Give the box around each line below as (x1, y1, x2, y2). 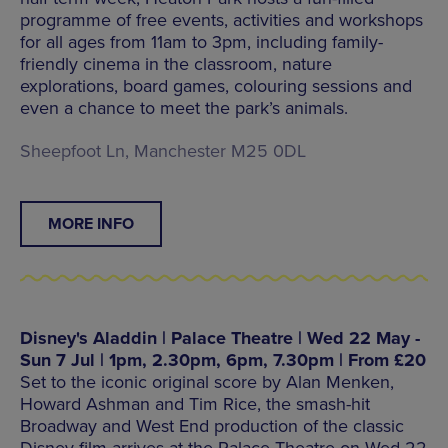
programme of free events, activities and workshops (20, 8, 423, 31)
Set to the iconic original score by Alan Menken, (20, 370, 394, 393)
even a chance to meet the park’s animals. (20, 96, 348, 119)
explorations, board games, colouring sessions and (20, 74, 412, 97)
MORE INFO (48, 213, 134, 234)
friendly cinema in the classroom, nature (20, 52, 332, 75)
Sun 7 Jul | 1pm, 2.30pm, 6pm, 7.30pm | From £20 (20, 348, 426, 371)
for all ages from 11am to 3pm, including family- (20, 30, 383, 53)
